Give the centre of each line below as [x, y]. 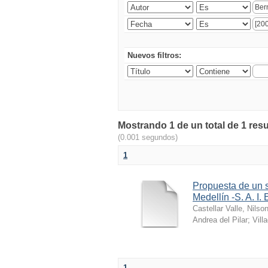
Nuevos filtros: [154, 55]
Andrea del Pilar [220, 220]
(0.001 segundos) [148, 137]
